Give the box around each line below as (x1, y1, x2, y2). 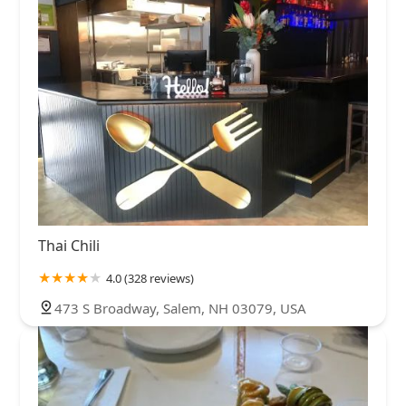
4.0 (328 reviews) (106, 270, 194, 287)
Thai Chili (38, 236, 100, 256)
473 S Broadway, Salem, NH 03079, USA (54, 299, 306, 318)
